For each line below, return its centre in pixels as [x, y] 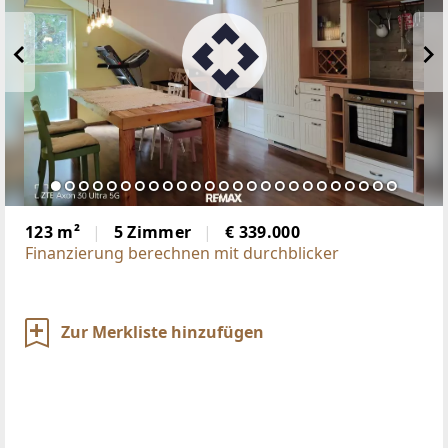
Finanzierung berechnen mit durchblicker [182, 252]
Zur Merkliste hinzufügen [162, 331]
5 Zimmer [152, 231]
